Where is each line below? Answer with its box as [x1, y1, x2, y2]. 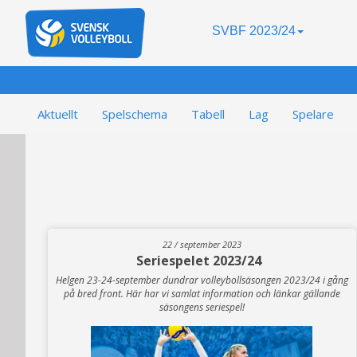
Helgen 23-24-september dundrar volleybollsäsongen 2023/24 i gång [55, 273, 348, 288]
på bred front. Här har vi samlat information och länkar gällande [63, 287, 340, 301]
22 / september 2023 [162, 238, 241, 251]
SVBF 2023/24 [212, 24, 296, 37]
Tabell [191, 106, 225, 122]
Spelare [292, 106, 334, 122]
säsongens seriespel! [159, 300, 245, 315]
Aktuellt [37, 106, 78, 122]
